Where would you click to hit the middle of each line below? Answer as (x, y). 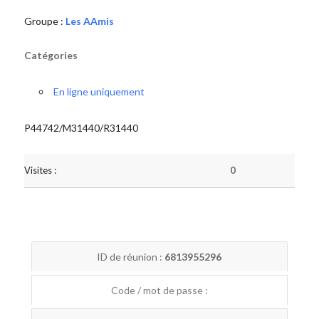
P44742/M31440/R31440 (81, 128)
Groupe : (45, 21)
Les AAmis (89, 21)
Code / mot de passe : (159, 290)
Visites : (40, 170)
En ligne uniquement (99, 91)
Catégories (51, 55)
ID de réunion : (131, 257)
